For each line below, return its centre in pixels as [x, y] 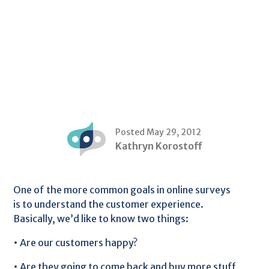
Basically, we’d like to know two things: [101, 219]
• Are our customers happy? [76, 243]
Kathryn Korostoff [159, 146]
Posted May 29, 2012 [158, 132]
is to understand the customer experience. [109, 204]
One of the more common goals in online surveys [122, 190]
